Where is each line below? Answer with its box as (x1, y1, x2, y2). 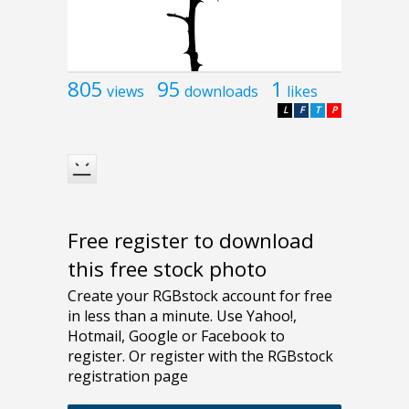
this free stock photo (68, 255, 267, 284)
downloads (184, 80, 258, 101)
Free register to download (68, 226, 314, 256)
